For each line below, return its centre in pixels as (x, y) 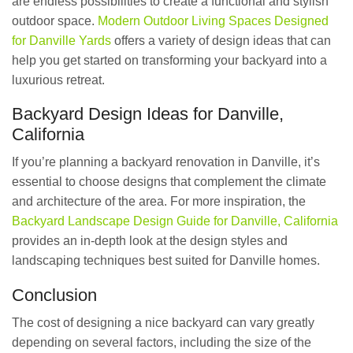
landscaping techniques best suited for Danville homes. (166, 261)
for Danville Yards (61, 40)
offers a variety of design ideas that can (221, 40)
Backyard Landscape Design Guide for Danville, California (175, 221)
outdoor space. (55, 20)
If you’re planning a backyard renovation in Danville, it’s (166, 162)
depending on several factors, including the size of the (162, 343)
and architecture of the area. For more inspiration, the (159, 202)
